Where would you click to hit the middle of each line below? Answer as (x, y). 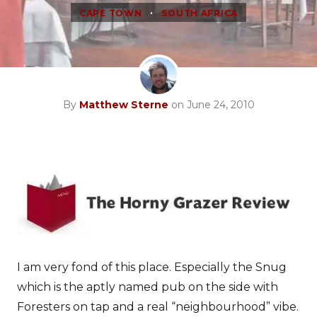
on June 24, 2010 (211, 105)
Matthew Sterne (123, 105)
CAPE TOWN (110, 13)
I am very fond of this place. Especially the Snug (152, 267)
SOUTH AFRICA (200, 13)
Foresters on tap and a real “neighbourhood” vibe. (158, 307)
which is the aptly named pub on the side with (148, 287)
